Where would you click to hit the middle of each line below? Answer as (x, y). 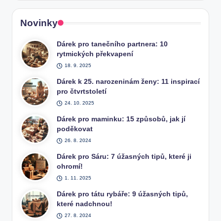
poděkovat (75, 129)
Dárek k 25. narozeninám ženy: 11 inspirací (129, 82)
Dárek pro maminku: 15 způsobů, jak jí (121, 119)
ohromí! (70, 167)
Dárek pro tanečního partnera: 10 (112, 44)
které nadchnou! (85, 204)
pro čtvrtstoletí (82, 92)
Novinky (39, 23)
